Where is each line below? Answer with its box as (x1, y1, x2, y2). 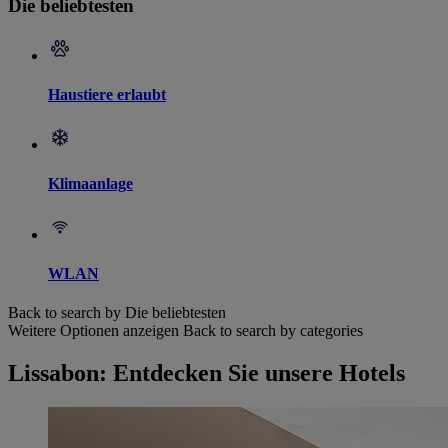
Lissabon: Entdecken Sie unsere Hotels (8, 360, 405, 387)
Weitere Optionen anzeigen (8, 322, 179, 340)
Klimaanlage (48, 175, 133, 193)
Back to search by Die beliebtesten (8, 304, 226, 322)
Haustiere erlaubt (48, 85, 166, 103)
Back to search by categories (183, 322, 363, 340)
